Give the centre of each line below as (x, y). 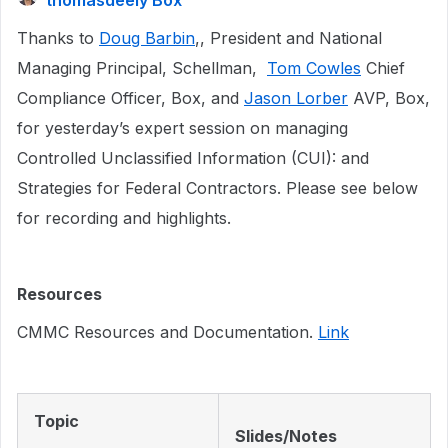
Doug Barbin (147, 38)
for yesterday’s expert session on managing (182, 128)
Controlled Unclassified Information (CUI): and (193, 158)
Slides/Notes (286, 436)
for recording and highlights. (124, 218)
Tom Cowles (314, 68)
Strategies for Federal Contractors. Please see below (217, 188)
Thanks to (58, 38)
